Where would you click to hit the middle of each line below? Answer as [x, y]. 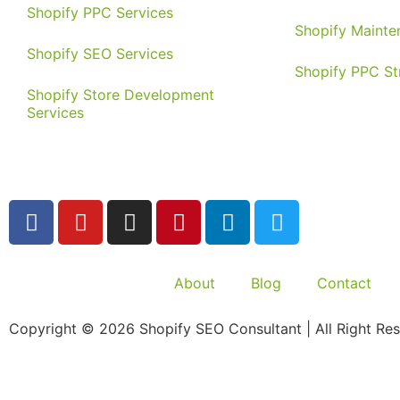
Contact [344, 283]
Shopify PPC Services [100, 13]
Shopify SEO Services [100, 54]
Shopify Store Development [121, 95]
